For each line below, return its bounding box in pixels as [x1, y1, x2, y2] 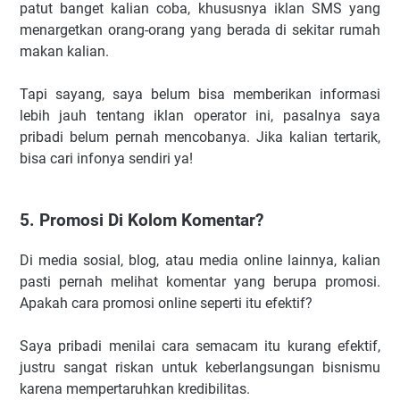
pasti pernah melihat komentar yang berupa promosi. [20, 272, 380, 290]
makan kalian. [20, 43, 109, 61]
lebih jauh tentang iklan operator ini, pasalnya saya [20, 107, 380, 125]
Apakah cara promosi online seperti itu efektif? [20, 294, 312, 312]
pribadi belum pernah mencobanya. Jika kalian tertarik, [20, 129, 380, 146]
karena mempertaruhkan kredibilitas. [20, 379, 250, 397]
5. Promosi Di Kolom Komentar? [20, 211, 263, 231]
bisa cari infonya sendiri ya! [20, 150, 193, 168]
